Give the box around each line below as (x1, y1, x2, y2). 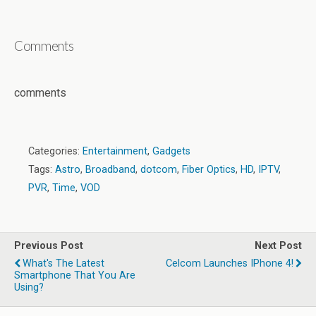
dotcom (140, 164, 177, 176)
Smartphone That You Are (14, 269, 135, 281)
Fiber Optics (182, 164, 236, 176)
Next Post (255, 240, 302, 252)
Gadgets (152, 145, 190, 157)
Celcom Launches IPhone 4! (166, 257, 293, 269)
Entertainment (83, 145, 147, 157)
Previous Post (14, 240, 83, 252)
